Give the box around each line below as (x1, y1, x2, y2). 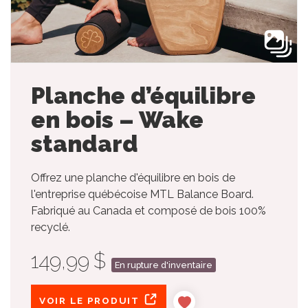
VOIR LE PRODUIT (39, 294, 143, 306)
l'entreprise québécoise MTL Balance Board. (31, 187, 254, 201)
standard (31, 129, 138, 157)
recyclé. (31, 220, 70, 234)
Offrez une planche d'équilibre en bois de (31, 170, 235, 184)
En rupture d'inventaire (115, 259, 212, 270)
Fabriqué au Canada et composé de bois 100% (31, 203, 266, 217)
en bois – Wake (31, 105, 203, 133)
